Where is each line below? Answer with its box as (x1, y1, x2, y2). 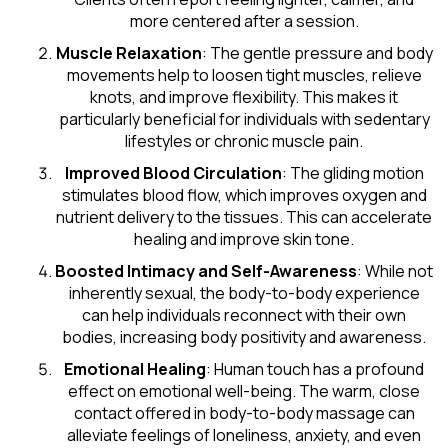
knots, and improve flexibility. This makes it (90, 86, 398, 108)
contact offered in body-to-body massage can (73, 402, 415, 424)
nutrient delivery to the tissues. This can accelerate (56, 206, 432, 228)
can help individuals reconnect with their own (82, 304, 406, 326)
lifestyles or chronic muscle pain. (125, 130, 363, 152)
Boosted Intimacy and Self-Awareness (55, 260, 357, 282)
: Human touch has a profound (206, 358, 424, 380)
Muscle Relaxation (55, 42, 202, 64)
